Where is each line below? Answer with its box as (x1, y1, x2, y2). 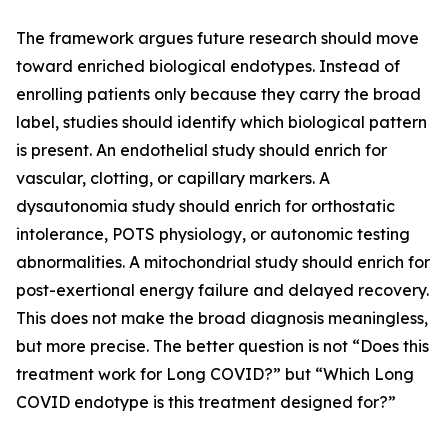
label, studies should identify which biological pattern (16, 112, 427, 133)
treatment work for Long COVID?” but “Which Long (16, 364, 414, 385)
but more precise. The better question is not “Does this (16, 336, 429, 357)
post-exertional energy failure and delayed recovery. (16, 280, 429, 301)
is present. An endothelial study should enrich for (16, 140, 387, 161)
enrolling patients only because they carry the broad (16, 84, 421, 105)
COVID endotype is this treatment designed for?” (16, 392, 396, 413)
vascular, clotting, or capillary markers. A (16, 168, 330, 189)
